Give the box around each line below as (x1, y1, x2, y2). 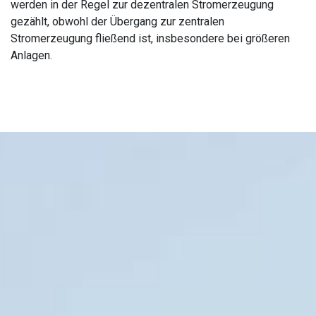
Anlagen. (11, 48, 52, 62)
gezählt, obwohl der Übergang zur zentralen (11, 14, 224, 28)
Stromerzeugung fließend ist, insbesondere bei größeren (11, 31, 290, 45)
